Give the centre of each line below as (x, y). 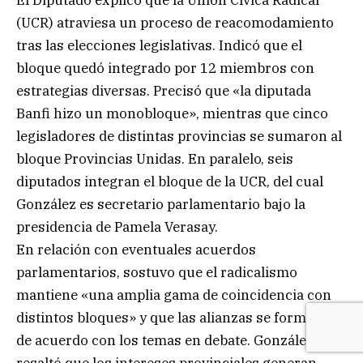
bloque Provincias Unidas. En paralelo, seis (155, 158)
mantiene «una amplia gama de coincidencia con (174, 295)
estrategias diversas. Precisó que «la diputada (164, 90)
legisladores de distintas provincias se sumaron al (179, 136)
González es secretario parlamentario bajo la (161, 204)
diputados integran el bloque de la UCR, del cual (170, 181)
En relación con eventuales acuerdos (136, 249)
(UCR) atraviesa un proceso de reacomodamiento (175, 22)
